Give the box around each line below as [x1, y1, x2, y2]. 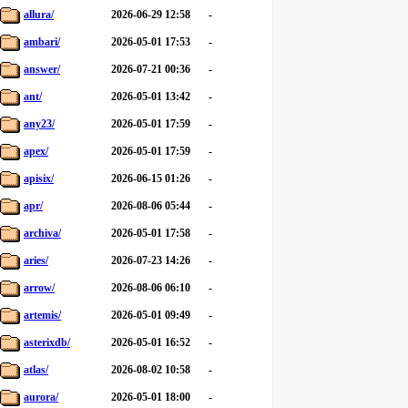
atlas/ [24, 363, 48, 376]
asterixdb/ [24, 336, 70, 349]
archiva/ [24, 227, 61, 240]
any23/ [24, 117, 55, 130]
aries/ [24, 254, 48, 267]
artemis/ [24, 309, 61, 321]
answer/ [24, 63, 60, 76]
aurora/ [24, 391, 58, 403]
